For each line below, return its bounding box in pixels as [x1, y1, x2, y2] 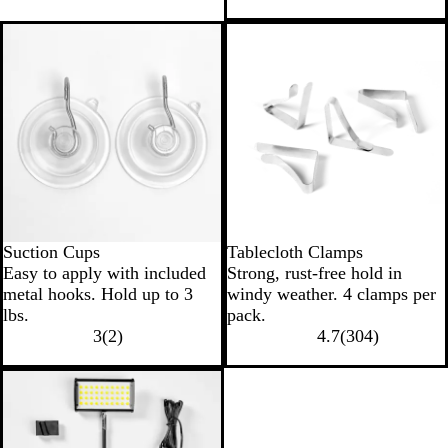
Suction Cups [3, 242, 100, 262]
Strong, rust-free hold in [227, 263, 402, 283]
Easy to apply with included [3, 263, 206, 283]
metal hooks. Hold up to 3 [3, 284, 193, 304]
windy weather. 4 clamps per [227, 284, 436, 304]
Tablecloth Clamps [227, 242, 363, 262]
